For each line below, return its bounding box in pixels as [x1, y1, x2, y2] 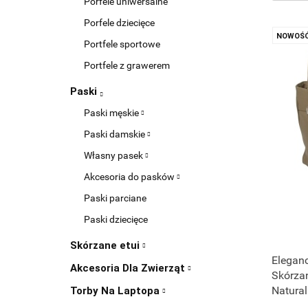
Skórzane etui [70, 239, 142, 252]
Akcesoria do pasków [84, 171, 177, 182]
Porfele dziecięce [84, 17, 155, 28]
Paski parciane [84, 192, 146, 203]
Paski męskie [84, 107, 141, 118]
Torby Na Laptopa [70, 285, 162, 297]
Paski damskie [84, 129, 147, 140]
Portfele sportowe [84, 38, 160, 49]
